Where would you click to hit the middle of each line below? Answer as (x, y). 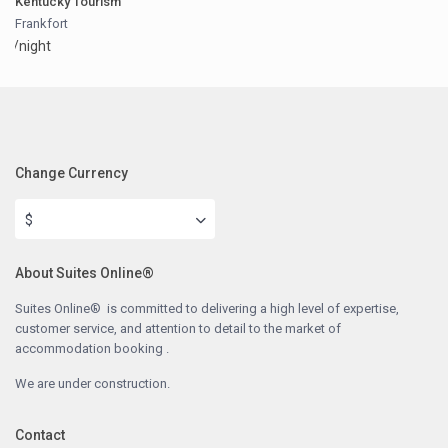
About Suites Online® (85, 273)
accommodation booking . (92, 349)
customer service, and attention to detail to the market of (178, 329)
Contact (40, 435)
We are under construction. (93, 384)
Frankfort (42, 24)
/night (32, 46)
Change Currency (72, 173)
